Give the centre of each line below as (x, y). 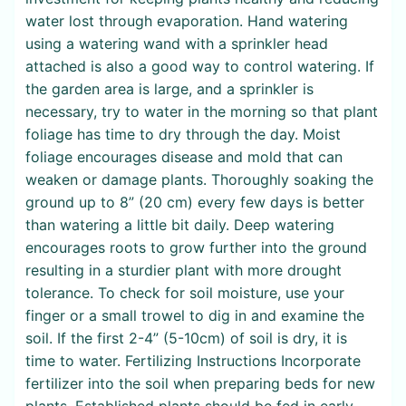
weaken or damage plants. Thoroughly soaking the (199, 179)
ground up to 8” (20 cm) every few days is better (195, 202)
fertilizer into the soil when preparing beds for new (200, 383)
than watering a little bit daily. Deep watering (180, 224)
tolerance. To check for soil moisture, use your (185, 292)
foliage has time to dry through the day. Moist (183, 134)
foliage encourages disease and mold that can (184, 156)
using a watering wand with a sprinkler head (177, 43)
